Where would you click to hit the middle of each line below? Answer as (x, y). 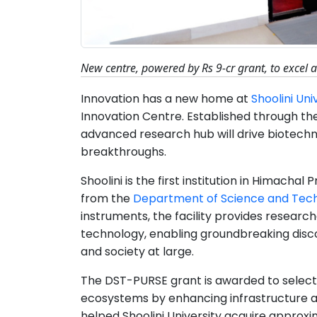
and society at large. (139, 251)
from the (107, 198)
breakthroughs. (125, 151)
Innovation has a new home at (166, 98)
